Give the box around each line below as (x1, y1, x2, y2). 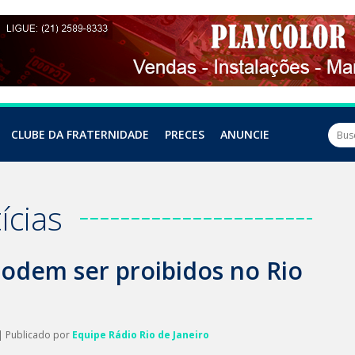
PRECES (165, 127, 204, 142)
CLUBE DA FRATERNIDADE (11, 127, 149, 142)
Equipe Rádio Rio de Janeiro (72, 328, 209, 342)
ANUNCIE (220, 127, 269, 142)
